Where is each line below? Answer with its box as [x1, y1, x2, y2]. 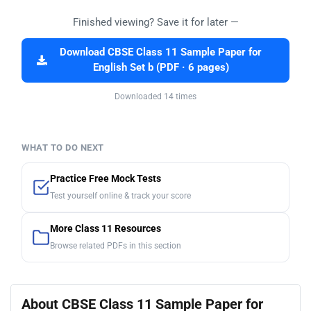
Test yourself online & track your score [50, 191, 191, 201]
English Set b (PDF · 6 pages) [92, 62, 229, 74]
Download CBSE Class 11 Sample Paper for [60, 47, 262, 59]
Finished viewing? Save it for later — [72, 16, 239, 29]
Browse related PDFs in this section [50, 241, 181, 251]
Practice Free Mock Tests [50, 173, 161, 185]
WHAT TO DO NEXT [22, 142, 104, 153]
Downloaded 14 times [115, 92, 196, 102]
